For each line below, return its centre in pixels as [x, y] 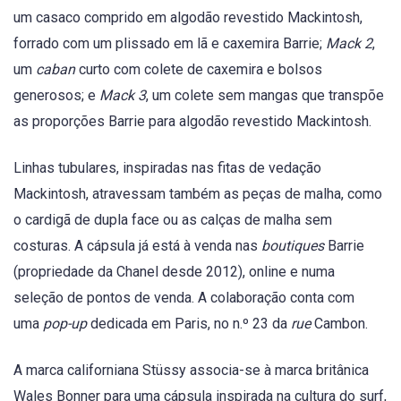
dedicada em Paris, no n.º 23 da [189, 324]
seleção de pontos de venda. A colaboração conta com [184, 298]
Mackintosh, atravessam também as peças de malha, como [198, 194]
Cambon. [341, 324]
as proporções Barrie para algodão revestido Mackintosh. [192, 121]
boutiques [294, 246]
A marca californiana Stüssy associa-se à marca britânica [191, 371]
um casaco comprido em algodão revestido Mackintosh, [188, 17]
